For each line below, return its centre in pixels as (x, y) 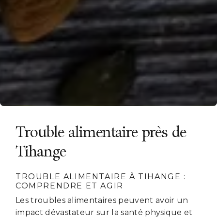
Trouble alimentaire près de (101, 132)
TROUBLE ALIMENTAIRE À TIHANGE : (101, 177)
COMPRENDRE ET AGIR (70, 186)
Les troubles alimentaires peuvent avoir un (102, 201)
